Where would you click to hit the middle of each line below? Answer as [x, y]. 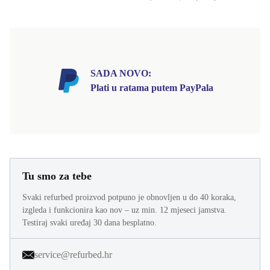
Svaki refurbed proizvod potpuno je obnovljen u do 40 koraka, [129, 217]
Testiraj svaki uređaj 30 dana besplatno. [89, 242]
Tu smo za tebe [57, 196]
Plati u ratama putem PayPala [152, 107]
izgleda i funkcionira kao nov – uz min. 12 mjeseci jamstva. [124, 230]
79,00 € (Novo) [194, 17]
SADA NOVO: [121, 93]
